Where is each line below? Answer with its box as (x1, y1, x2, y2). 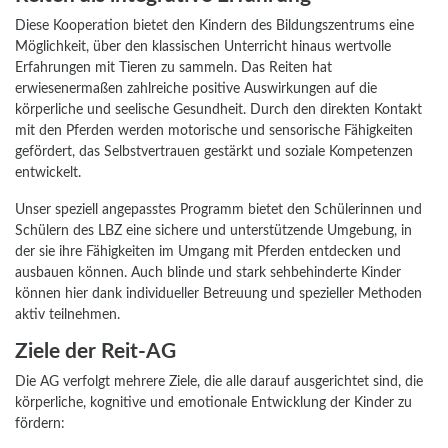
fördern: (15, 416, 65, 432)
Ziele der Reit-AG (15, 341, 176, 363)
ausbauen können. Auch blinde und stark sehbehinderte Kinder (15, 265, 401, 281)
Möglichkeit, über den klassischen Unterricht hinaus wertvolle (15, 39, 391, 55)
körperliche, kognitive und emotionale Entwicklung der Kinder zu (15, 395, 412, 411)
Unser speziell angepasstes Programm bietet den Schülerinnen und (15, 202, 422, 218)
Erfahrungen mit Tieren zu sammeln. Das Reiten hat (15, 60, 332, 76)
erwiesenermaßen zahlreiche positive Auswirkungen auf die (15, 81, 377, 97)
